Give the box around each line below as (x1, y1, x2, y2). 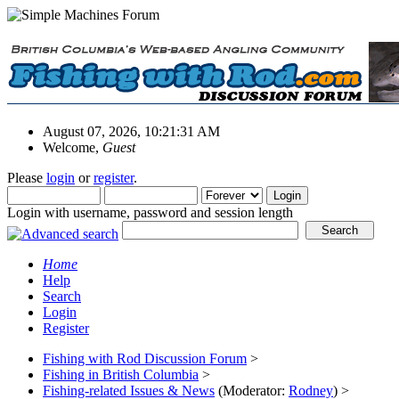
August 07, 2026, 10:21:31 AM (43, 123, 220, 139)
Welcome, (43, 139, 102, 155)
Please (7, 169, 46, 185)
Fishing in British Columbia (43, 366, 199, 382)
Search (43, 288, 81, 304)
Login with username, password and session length (7, 204, 293, 220)
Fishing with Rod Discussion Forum (43, 350, 247, 366)
